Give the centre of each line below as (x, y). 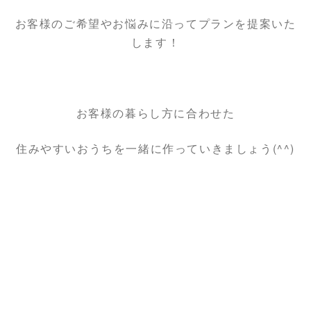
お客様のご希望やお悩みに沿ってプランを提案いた (155, 23)
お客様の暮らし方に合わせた (155, 112)
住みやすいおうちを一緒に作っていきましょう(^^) (155, 148)
